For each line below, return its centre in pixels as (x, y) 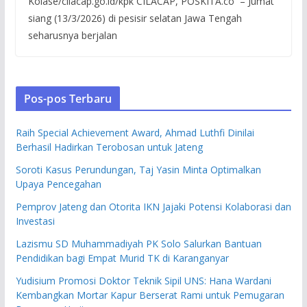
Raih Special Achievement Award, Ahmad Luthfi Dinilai (135, 132)
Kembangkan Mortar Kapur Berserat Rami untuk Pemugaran (150, 295)
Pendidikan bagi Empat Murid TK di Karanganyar (122, 258)
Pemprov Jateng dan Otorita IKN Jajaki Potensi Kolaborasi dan (153, 206)
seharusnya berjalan (72, 35)
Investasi (35, 221)
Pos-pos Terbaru (68, 98)
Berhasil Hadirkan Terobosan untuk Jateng (109, 147)
